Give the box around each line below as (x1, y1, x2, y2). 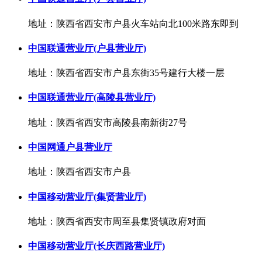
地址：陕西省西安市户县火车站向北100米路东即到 (28, 18, 239, 29)
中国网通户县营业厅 (28, 142, 112, 153)
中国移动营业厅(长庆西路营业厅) (28, 241, 165, 251)
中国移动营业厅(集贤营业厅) (28, 191, 146, 202)
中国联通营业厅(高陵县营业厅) (28, 92, 156, 103)
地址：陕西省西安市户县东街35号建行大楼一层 (28, 68, 225, 78)
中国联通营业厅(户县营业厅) (28, 43, 146, 53)
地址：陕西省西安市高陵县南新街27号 (28, 117, 187, 127)
